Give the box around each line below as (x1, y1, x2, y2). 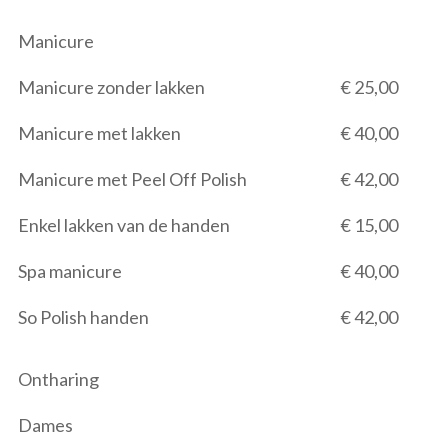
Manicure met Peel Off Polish (18, 168, 247, 190)
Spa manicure (18, 260, 122, 282)
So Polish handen (18, 306, 149, 328)
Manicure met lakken (18, 122, 181, 144)
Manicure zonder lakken (18, 76, 205, 98)
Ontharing (18, 368, 99, 390)
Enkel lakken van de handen (18, 214, 230, 236)
